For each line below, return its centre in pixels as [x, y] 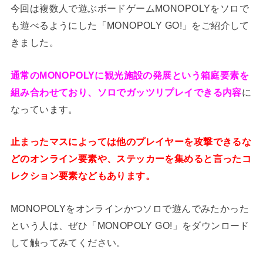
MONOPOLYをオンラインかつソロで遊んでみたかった [130, 208]
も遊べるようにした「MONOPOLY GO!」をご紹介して [130, 26]
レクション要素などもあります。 [83, 176]
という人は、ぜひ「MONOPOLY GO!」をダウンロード [130, 225]
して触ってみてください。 [68, 242]
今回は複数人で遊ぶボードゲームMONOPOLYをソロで [130, 9]
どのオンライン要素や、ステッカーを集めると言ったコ [131, 159]
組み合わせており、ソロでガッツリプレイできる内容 [126, 92]
